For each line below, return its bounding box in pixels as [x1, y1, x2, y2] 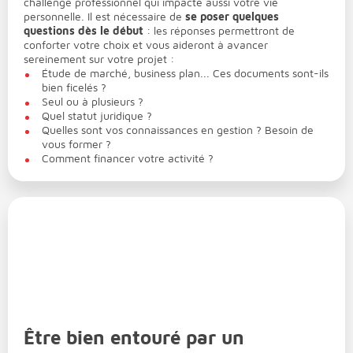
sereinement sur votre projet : [24, 51, 174, 65]
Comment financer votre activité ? [42, 150, 214, 165]
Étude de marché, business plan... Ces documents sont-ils [42, 65, 329, 80]
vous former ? [42, 136, 111, 150]
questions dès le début [24, 23, 143, 37]
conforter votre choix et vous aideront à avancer [24, 37, 268, 51]
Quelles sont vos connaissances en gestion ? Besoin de [42, 122, 314, 136]
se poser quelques [185, 9, 279, 23]
